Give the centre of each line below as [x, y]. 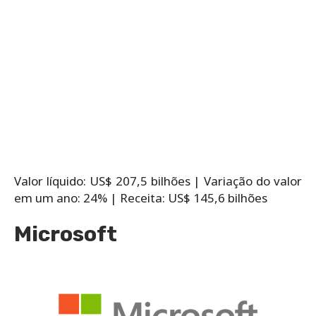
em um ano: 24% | [67, 197]
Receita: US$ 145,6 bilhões [194, 197]
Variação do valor [253, 181]
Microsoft [66, 234]
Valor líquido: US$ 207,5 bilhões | [109, 181]
